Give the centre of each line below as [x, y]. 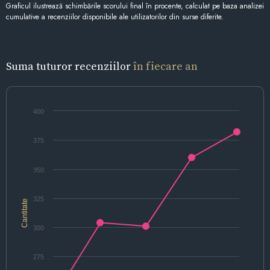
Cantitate [25, 213]
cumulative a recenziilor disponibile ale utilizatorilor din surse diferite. [115, 17]
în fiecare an [165, 66]
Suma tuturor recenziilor [70, 66]
